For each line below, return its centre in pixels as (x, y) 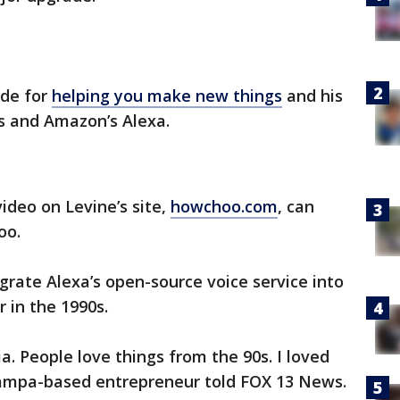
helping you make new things (167, 96)
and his (312, 96)
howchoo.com (224, 206)
